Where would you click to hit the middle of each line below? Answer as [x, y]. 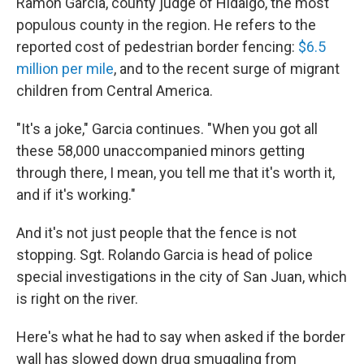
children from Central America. [115, 91]
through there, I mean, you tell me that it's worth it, [175, 173]
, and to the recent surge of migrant [227, 69]
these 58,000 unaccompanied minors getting [160, 151]
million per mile [65, 69]
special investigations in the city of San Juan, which [182, 277]
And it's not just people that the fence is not [156, 233]
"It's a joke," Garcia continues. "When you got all [167, 129]
